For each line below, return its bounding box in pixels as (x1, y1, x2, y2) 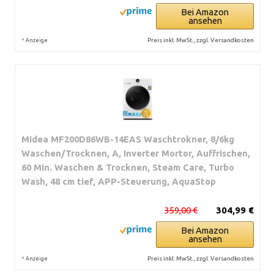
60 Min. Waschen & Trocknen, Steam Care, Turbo (21, 161, 234, 172)
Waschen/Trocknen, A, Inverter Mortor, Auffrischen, (21, 147, 250, 158)
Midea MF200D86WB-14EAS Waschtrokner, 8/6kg (21, 133, 234, 144)
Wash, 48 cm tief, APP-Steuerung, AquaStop (21, 176, 216, 187)
